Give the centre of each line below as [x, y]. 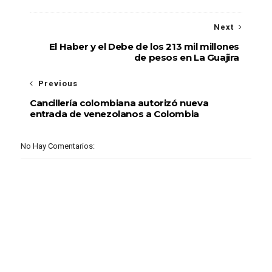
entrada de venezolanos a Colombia [114, 114]
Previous [58, 83]
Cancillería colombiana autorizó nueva [119, 103]
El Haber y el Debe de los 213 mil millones [144, 46]
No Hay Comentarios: [57, 146]
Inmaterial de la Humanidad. [91, 7]
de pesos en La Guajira [187, 57]
